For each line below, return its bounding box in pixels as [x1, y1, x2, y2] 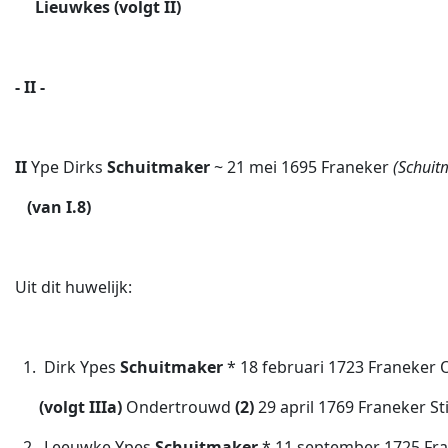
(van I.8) [15, 196, 91, 218]
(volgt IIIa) [39, 396, 126, 418]
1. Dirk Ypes [15, 356, 120, 378]
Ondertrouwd [126, 396, 235, 418]
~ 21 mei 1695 [210, 156, 317, 178]
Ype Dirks [31, 156, 107, 178]
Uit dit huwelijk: [15, 276, 132, 298]
